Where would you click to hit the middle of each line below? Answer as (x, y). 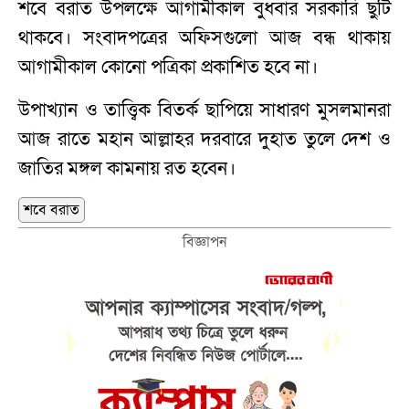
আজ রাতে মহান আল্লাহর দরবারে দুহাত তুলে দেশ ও (204, 139)
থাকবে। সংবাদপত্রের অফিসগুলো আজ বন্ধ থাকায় (204, 37)
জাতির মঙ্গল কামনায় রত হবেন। (127, 168)
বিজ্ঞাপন (204, 241)
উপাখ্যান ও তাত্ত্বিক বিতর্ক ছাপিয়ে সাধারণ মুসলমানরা (204, 110)
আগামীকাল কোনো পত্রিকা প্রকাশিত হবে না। (168, 67)
